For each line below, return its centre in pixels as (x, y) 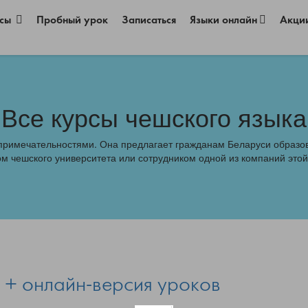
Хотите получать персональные (154, 283)
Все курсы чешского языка (154, 117)
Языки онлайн (224, 21)
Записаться (149, 21)
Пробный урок (73, 21)
